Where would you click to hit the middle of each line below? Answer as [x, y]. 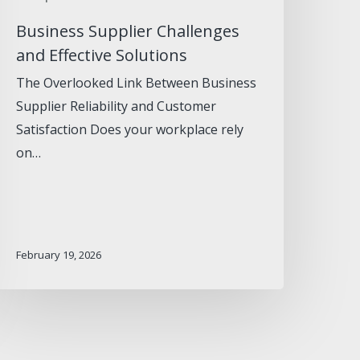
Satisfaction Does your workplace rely [130, 130]
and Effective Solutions [102, 55]
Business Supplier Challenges [128, 31]
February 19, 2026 [59, 254]
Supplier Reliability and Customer [117, 106]
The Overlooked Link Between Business [137, 83]
